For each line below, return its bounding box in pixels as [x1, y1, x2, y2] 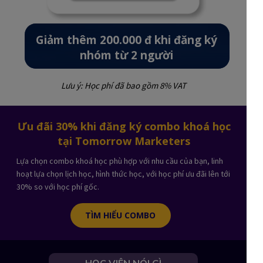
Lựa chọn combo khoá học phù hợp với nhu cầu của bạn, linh [16, 156, 224, 167]
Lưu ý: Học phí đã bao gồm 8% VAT [60, 79, 186, 91]
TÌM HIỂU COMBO [85, 210, 156, 221]
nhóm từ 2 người [80, 48, 174, 63]
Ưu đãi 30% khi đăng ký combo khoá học [17, 119, 231, 134]
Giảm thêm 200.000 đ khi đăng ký [36, 32, 218, 48]
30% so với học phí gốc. [16, 181, 102, 193]
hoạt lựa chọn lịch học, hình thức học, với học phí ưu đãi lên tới [16, 168, 231, 180]
